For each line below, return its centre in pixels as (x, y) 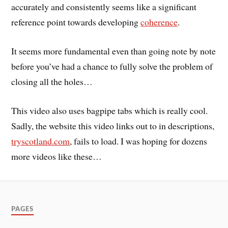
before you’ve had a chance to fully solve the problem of (112, 66)
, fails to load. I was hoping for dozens (139, 141)
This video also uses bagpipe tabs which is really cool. (110, 110)
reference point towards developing (76, 22)
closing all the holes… (52, 81)
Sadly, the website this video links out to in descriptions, (113, 125)
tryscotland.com (41, 141)
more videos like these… (57, 156)
